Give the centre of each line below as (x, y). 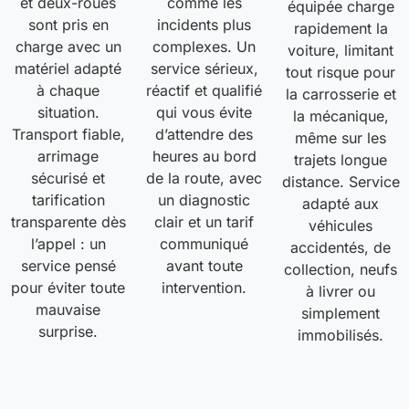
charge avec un (68, 47)
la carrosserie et (341, 94)
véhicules (341, 226)
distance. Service (341, 182)
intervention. (204, 288)
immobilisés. (341, 336)
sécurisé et (68, 178)
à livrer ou (341, 292)
